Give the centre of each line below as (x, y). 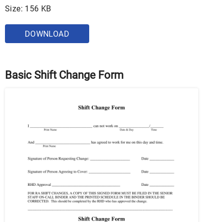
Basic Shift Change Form (64, 75)
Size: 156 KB (28, 8)
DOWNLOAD (47, 34)
